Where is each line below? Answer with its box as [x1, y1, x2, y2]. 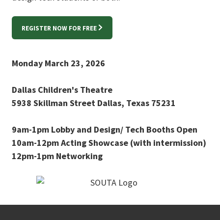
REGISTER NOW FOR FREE [22, 24, 97, 32]
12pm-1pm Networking [12, 150, 103, 162]
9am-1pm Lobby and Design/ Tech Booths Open [12, 123, 197, 135]
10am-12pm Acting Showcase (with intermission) [12, 137, 208, 148]
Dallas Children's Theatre [12, 83, 112, 95]
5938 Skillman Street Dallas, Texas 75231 [12, 97, 176, 109]
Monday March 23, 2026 [12, 57, 107, 69]
